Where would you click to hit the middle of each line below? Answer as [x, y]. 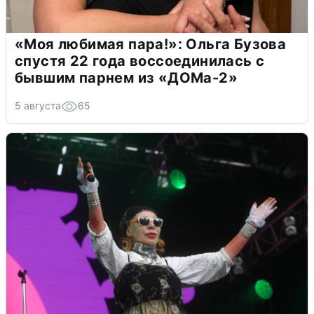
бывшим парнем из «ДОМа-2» [126, 77]
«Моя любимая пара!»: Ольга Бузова [151, 44]
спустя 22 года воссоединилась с [140, 61]
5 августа [38, 105]
